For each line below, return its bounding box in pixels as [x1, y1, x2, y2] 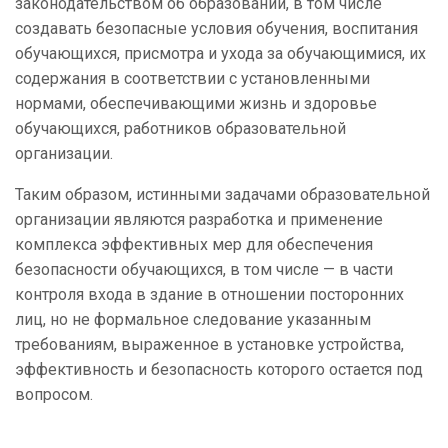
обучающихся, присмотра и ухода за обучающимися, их [15, 44, 426, 64]
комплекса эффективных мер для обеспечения [15, 235, 373, 255]
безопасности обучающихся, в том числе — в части [15, 260, 393, 280]
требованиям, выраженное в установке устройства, [15, 335, 404, 355]
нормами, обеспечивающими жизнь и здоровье [15, 94, 377, 114]
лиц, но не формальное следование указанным [15, 310, 371, 330]
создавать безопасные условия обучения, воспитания [15, 19, 418, 39]
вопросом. [15, 385, 93, 405]
